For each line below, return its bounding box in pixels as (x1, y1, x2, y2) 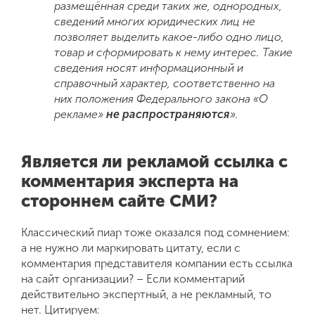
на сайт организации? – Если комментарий (21, 271, 245, 285)
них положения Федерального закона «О (54, 91, 269, 105)
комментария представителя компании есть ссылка (21, 256, 292, 270)
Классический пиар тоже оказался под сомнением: (21, 225, 290, 239)
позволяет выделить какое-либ (54, 30, 217, 44)
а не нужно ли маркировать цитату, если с (21, 240, 240, 255)
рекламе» (54, 107, 107, 121)
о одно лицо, (216, 30, 285, 44)
